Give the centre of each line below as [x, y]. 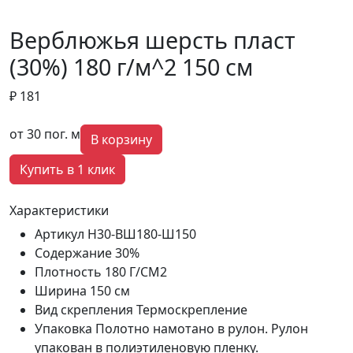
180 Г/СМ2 [136, 272]
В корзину [121, 139]
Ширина [61, 291]
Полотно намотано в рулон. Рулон [202, 329]
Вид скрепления [84, 310]
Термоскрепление [192, 310]
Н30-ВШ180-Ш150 [142, 234]
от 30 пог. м [45, 134]
